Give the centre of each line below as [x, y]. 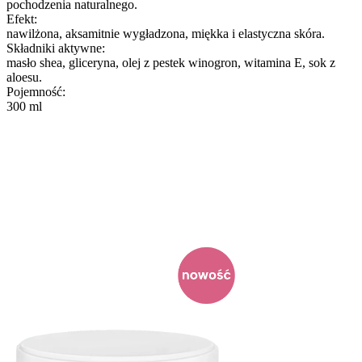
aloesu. [24, 77]
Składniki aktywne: [56, 48]
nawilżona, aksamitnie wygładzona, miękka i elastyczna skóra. [166, 33]
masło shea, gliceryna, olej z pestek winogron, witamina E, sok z [171, 62]
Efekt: [22, 19]
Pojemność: [36, 91]
